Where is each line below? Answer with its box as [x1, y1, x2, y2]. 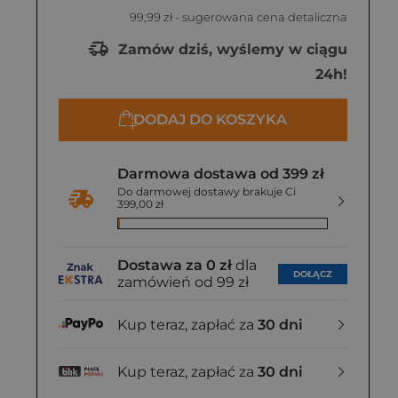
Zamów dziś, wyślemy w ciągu [114, 40, 347, 58]
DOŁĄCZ [293, 267, 332, 280]
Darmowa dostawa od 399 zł [117, 165, 324, 182]
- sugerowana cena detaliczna [172, 10, 347, 24]
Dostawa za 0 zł [117, 257, 232, 274]
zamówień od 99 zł [117, 274, 249, 291]
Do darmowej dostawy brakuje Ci [117, 185, 296, 198]
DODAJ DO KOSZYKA [133, 111, 287, 128]
